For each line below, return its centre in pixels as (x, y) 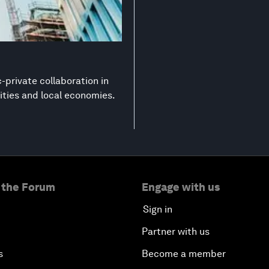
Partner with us (176, 232)
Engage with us (181, 187)
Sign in (158, 210)
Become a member (184, 254)
